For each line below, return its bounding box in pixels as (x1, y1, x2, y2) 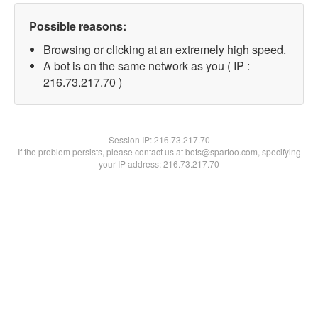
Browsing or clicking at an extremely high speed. (43, 41, 286, 57)
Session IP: (108, 133, 154, 146)
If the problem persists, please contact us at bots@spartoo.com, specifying (17, 146, 301, 158)
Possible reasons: (29, 18, 126, 34)
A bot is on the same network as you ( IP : (43, 57, 250, 74)
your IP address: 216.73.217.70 (99, 158, 219, 170)
